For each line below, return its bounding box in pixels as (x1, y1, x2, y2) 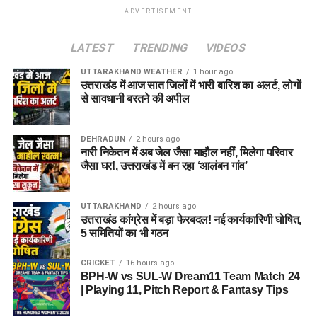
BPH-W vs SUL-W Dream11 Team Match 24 (80, 270, 301, 283)
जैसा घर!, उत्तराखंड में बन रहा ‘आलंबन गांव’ (80, 160, 248, 173)
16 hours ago (125, 258, 174, 268)
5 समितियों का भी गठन (80, 227, 169, 240)
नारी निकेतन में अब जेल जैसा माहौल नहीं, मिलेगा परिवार (80, 146, 293, 159)
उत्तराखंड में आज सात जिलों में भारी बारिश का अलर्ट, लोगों (80, 79, 301, 92)
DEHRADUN (80, 134, 125, 144)
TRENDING (130, 41, 190, 55)
